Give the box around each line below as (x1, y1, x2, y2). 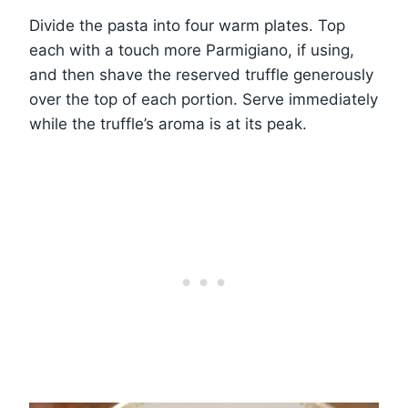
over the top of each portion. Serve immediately (29, 89, 378, 108)
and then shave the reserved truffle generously (29, 65, 373, 84)
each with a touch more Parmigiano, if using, (29, 40, 354, 59)
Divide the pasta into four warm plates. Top (29, 15, 345, 35)
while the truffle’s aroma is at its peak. (29, 114, 307, 133)
